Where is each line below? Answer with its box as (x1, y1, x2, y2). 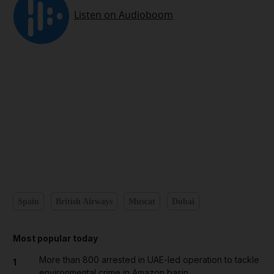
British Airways (55, 196, 113, 206)
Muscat (128, 196, 155, 206)
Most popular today (13, 233, 98, 244)
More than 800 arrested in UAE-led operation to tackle (39, 254, 259, 265)
